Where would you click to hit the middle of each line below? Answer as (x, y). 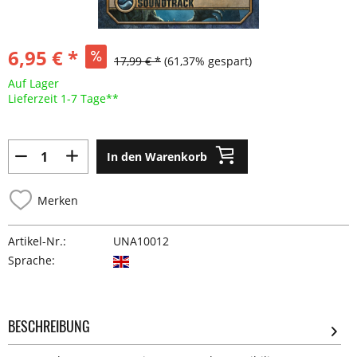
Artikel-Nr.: (37, 241)
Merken (58, 200)
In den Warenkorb (157, 156)
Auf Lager (33, 83)
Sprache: (31, 260)
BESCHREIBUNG (49, 326)
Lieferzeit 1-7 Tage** (63, 98)
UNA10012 (141, 241)
